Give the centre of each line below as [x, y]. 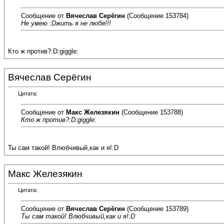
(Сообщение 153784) [157, 15]
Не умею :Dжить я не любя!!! [66, 23]
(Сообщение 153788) [151, 112]
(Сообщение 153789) [157, 208]
